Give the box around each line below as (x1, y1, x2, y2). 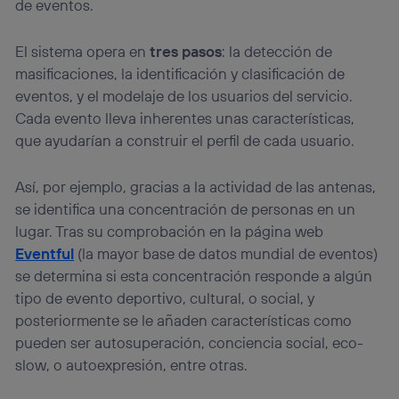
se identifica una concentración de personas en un (15, 199, 356, 219)
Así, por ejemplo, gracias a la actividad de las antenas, (15, 177, 377, 197)
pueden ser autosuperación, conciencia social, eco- (15, 333, 364, 353)
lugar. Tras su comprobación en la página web (15, 222, 324, 241)
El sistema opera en (15, 42, 151, 61)
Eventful (15, 244, 75, 264)
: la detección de (222, 42, 333, 61)
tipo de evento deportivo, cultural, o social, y (15, 289, 315, 308)
